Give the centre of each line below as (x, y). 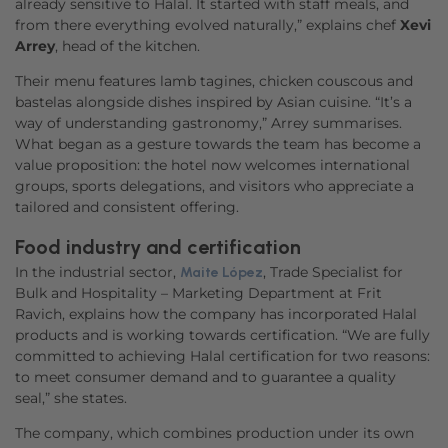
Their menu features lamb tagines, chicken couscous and (214, 81)
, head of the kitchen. (127, 46)
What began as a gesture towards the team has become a (218, 144)
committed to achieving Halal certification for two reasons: (222, 356)
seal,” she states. (71, 398)
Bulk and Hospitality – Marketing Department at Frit (198, 293)
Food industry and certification (158, 247)
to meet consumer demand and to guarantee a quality (205, 377)
